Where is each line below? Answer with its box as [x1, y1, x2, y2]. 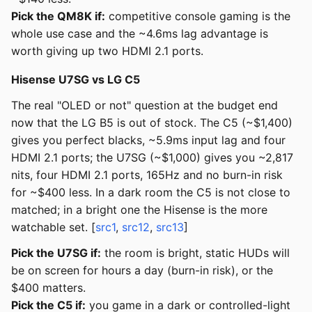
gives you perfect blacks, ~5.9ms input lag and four [11, 133, 286, 148]
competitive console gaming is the [105, 9, 290, 24]
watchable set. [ [11, 220, 95, 235]
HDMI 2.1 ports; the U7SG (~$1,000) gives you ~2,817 [11, 150, 293, 165]
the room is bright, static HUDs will [101, 246, 290, 260]
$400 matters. [11, 281, 86, 295]
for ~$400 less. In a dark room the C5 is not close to [11, 185, 290, 200]
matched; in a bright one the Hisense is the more [11, 203, 267, 217]
